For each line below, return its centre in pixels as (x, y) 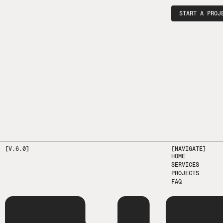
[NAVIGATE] (188, 149)
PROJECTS (185, 173)
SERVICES (185, 165)
